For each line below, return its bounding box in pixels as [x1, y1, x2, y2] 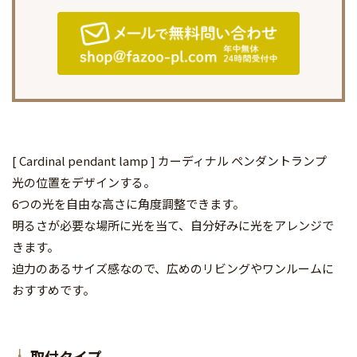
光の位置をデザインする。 [12, 174, 155, 191]
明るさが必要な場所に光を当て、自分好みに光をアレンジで [12, 217, 334, 234]
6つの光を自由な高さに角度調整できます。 [12, 195, 245, 213]
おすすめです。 [12, 281, 95, 299]
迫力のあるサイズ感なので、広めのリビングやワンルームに [12, 260, 334, 277]
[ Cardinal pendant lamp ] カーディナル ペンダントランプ [12, 152, 327, 170]
